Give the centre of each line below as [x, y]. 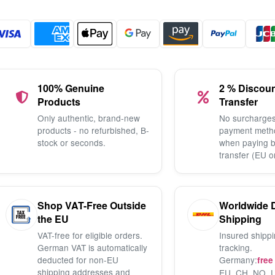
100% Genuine [71, 88]
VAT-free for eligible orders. [90, 235]
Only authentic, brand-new [89, 118]
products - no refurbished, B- [93, 130]
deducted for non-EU [78, 259]
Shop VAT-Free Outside [92, 205]
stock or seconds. [72, 142]
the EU [53, 219]
